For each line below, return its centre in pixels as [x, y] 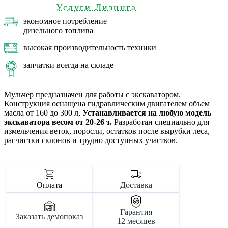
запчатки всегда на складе [68, 65]
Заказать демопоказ [49, 216]
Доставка [136, 185]
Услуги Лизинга [96, 7]
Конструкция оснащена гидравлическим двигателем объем [107, 103]
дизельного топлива [58, 30]
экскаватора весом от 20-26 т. [58, 122]
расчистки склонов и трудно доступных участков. [91, 140]
